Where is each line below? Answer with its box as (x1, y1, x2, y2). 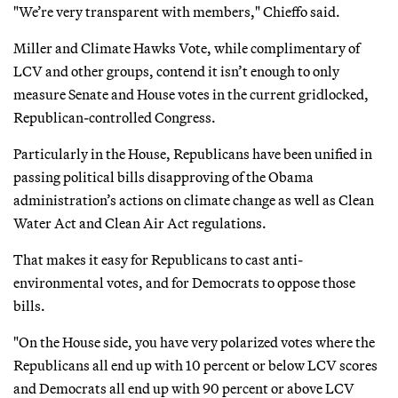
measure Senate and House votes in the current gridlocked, (13, 84, 369, 103)
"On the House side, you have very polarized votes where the (13, 332, 375, 351)
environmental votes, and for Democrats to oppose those (13, 273, 355, 291)
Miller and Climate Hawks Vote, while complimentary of (13, 38, 360, 57)
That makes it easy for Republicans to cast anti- (13, 250, 303, 268)
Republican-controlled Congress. (13, 107, 216, 126)
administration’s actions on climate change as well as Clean (13, 190, 374, 209)
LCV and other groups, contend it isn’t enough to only (13, 61, 339, 80)
